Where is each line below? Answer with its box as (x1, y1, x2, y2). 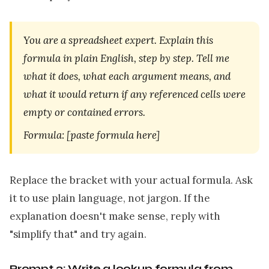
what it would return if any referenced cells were (23, 88, 246, 101)
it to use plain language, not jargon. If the (10, 192, 210, 205)
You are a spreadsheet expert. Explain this (23, 34, 214, 47)
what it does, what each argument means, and (23, 70, 231, 83)
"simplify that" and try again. (10, 228, 147, 241)
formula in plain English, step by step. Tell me (23, 52, 230, 65)
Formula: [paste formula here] (23, 128, 160, 142)
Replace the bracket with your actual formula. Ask (10, 174, 253, 187)
